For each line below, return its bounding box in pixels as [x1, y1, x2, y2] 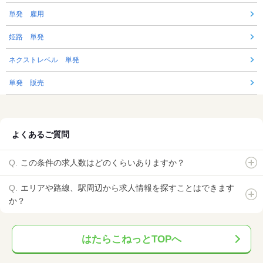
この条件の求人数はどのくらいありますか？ [21, 158, 185, 168]
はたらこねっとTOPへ [82, 234, 181, 245]
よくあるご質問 [12, 130, 69, 140]
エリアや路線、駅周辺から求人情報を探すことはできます [21, 183, 234, 193]
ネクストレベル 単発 [9, 56, 79, 65]
